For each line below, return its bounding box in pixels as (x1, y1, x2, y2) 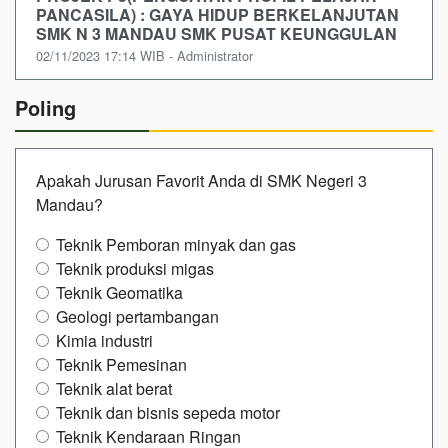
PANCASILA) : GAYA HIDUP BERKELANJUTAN (36, 3, 399, 26)
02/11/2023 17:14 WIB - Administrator (36, 46, 253, 65)
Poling (15, 93, 76, 122)
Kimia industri (56, 329, 153, 352)
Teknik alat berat (56, 377, 172, 400)
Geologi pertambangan (56, 305, 219, 328)
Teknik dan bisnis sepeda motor (56, 401, 280, 424)
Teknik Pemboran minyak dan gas (56, 233, 296, 256)
